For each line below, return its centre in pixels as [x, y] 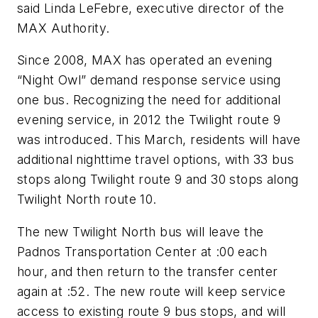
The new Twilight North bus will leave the [141, 231]
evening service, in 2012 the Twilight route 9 [149, 120]
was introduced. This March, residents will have [159, 140]
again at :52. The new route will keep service [151, 291]
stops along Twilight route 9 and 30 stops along [158, 180]
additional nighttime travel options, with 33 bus [156, 160]
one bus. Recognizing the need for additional [149, 100]
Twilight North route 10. [87, 199]
